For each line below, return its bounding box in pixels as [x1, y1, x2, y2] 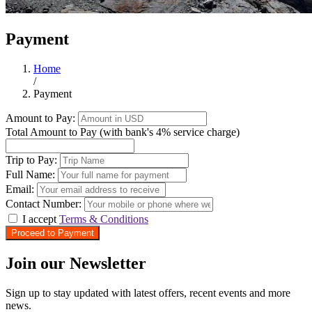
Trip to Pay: [6, 153, 57, 166]
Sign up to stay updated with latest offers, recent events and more [6, 286, 290, 299]
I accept [22, 212, 59, 225]
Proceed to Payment [11, 227, 94, 238]
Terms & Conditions [59, 212, 148, 225]
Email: [6, 182, 34, 195]
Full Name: [6, 168, 55, 180]
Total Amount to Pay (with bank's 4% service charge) [6, 125, 240, 138]
